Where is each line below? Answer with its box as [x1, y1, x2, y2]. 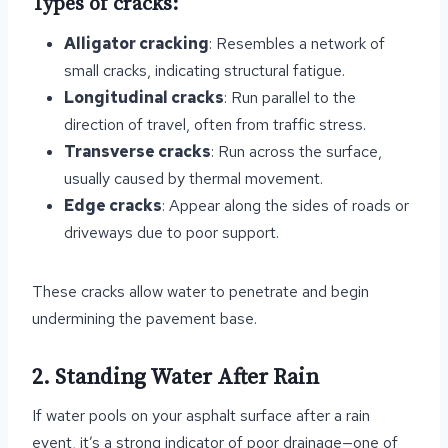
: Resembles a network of [209, 33, 385, 54]
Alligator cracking [64, 33, 209, 54]
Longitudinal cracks [64, 87, 224, 108]
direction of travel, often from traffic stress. [64, 114, 366, 135]
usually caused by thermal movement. [64, 168, 323, 189]
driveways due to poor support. [64, 222, 279, 243]
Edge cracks [64, 195, 162, 216]
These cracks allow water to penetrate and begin [32, 281, 369, 302]
